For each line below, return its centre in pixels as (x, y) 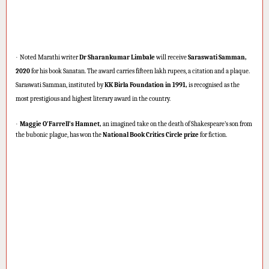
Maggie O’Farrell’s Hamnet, (61, 124)
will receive (171, 58)
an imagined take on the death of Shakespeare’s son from (177, 124)
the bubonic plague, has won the (59, 134)
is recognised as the (214, 85)
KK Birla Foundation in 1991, (146, 85)
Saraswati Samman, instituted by (59, 85)
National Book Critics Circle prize (151, 134)
